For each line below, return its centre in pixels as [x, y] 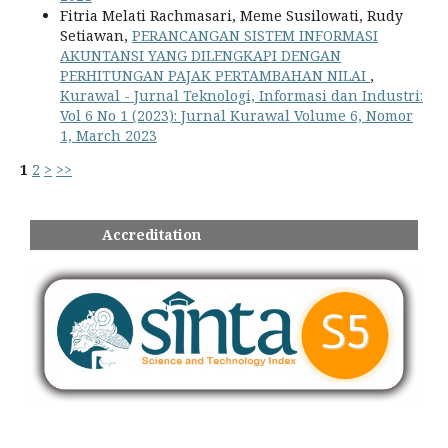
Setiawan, [96, 35]
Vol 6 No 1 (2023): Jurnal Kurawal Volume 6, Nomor [236, 115]
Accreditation [115, 234]
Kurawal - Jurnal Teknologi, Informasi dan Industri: [241, 95]
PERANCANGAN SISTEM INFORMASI [255, 35]
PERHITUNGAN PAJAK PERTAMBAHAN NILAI [215, 75]
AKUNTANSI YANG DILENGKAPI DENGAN [200, 55]
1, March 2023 [108, 135]
